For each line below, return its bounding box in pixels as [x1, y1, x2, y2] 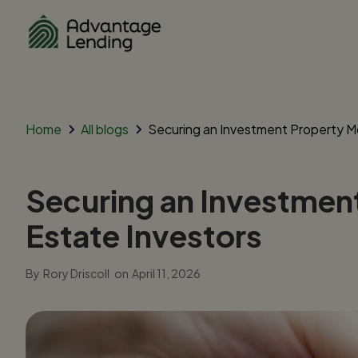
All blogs [81, 120, 129, 137]
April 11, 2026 [132, 265, 201, 280]
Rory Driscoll [43, 265, 109, 280]
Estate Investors [26, 216, 262, 254]
